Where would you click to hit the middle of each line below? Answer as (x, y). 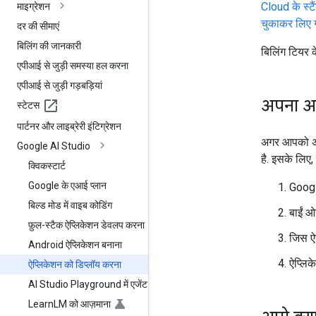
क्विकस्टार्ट (47, 165)
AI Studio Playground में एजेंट (88, 284)
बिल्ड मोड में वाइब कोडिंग (70, 205)
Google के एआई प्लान (67, 185)
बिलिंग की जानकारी (49, 45)
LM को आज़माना (82, 304)
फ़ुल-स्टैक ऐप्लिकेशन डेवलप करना (86, 225)
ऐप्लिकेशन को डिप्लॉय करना (75, 264)
